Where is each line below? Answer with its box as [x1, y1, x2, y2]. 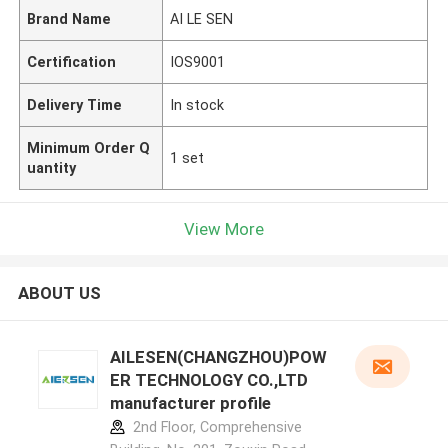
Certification [27, 53, 117, 70]
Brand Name [27, 10, 112, 27]
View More [184, 218, 264, 239]
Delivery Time [27, 96, 123, 113]
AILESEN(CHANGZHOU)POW [109, 347, 327, 368]
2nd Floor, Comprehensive [128, 419, 302, 436]
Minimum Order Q [27, 139, 151, 156]
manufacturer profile [109, 393, 271, 414]
